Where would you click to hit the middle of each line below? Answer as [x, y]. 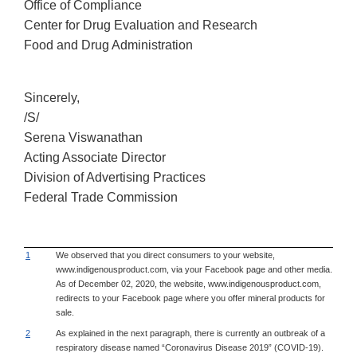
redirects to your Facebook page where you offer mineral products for [190, 298]
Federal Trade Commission [101, 197]
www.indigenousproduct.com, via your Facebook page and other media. [194, 269]
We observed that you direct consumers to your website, [165, 255]
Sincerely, [52, 97]
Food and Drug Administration [108, 45]
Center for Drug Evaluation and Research [141, 25]
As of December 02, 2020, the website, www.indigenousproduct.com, [188, 283]
